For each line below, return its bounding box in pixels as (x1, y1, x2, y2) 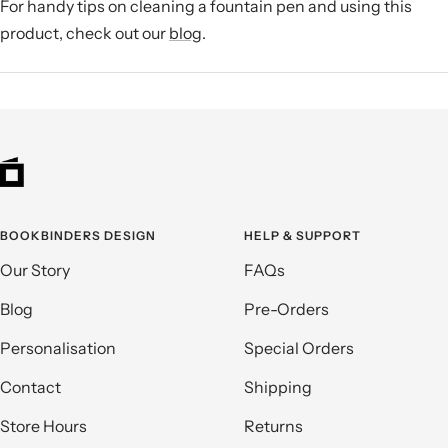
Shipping (244, 377, 312, 398)
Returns (244, 416, 303, 437)
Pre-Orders (244, 299, 329, 320)
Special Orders (244, 338, 354, 359)
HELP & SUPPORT (244, 228, 361, 244)
